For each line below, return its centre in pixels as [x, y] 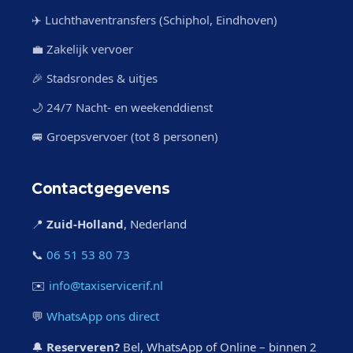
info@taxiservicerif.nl [106, 285]
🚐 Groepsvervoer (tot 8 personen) [125, 136]
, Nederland [155, 224]
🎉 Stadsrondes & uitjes [95, 78]
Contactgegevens [101, 189]
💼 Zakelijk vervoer [82, 49]
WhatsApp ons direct [103, 316]
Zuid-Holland [85, 224]
